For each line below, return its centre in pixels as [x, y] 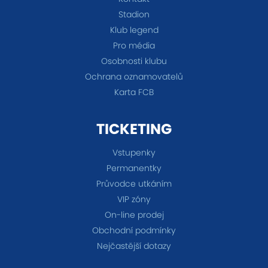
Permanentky [134, 168]
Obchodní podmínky [134, 231]
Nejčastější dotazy [134, 246]
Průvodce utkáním [134, 184]
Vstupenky [134, 153]
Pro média [134, 46]
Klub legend [134, 30]
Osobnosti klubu [134, 61]
